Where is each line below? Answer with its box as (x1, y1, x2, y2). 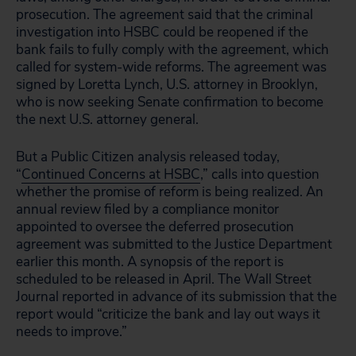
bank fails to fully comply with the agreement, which (16, 41, 329, 59)
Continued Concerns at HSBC (21, 165, 200, 184)
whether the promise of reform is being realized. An (16, 183, 323, 201)
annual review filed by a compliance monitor (16, 200, 279, 219)
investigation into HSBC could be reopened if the (16, 23, 308, 41)
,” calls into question (200, 165, 319, 184)
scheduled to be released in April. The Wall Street (16, 270, 311, 288)
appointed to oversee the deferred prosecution (16, 218, 294, 236)
